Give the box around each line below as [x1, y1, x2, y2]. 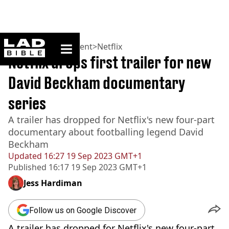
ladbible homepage [44, 38, 106, 47]
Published [8, 162, 47, 173]
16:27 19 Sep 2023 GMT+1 [42, 150, 142, 162]
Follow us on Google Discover [29, 205, 136, 215]
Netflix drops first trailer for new [8, 53, 211, 72]
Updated [8, 150, 42, 162]
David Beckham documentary [8, 73, 185, 93]
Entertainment [36, 41, 93, 52]
